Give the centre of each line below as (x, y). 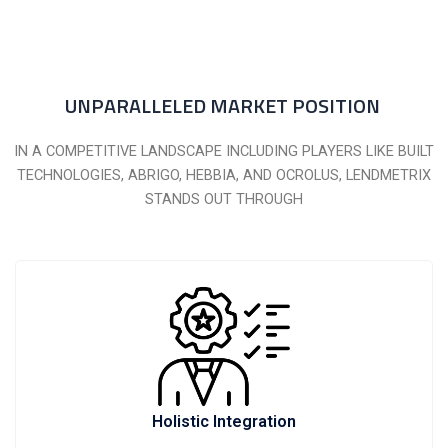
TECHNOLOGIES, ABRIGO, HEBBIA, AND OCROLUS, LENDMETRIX (224, 175)
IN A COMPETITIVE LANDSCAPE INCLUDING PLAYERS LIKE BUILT (224, 151)
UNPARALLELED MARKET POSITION (224, 106)
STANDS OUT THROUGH (224, 199)
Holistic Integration (224, 422)
